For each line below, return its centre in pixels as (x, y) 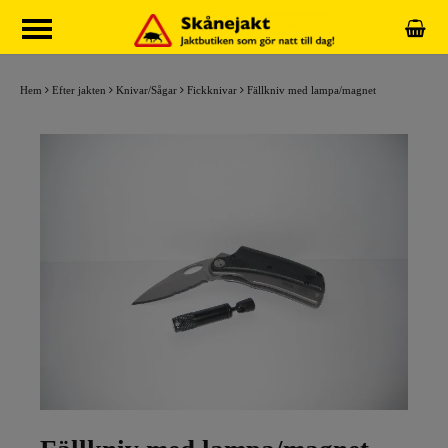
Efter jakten (79, 90)
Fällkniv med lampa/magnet (311, 90)
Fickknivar (212, 90)
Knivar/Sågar (146, 90)
